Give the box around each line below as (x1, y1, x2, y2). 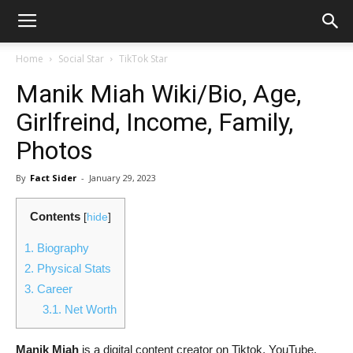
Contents (30, 210, 80, 223)
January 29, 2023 (89, 172, 156, 184)
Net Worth (61, 303, 117, 317)
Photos (16, 136, 93, 165)
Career (34, 282, 72, 296)
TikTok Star (119, 52, 168, 65)
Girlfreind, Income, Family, (16, 107, 293, 137)
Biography (34, 241, 89, 255)
